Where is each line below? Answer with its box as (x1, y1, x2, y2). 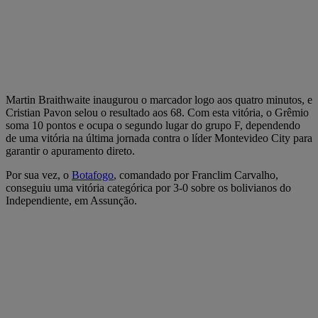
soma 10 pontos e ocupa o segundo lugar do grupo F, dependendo (6, 119, 300, 131)
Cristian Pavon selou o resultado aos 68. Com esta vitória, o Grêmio (6, 106, 309, 119)
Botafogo (72, 168, 114, 181)
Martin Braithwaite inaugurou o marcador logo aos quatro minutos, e (6, 93, 312, 106)
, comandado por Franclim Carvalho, (114, 168, 278, 181)
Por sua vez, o (6, 168, 72, 181)
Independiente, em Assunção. (6, 194, 137, 207)
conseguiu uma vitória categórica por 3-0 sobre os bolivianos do (6, 181, 291, 194)
